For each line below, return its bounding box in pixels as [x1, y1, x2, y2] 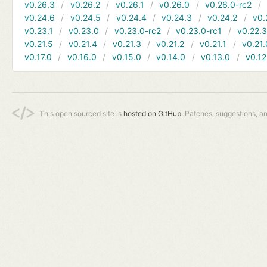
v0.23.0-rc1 [176, 25, 222, 36]
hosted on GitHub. [123, 108, 183, 118]
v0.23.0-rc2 [114, 25, 161, 36]
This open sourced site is [39, 108, 123, 118]
